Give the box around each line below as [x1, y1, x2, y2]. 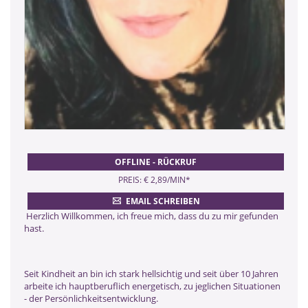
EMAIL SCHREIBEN [125, 195, 200, 207]
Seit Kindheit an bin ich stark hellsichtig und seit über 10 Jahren [24, 267, 278, 280]
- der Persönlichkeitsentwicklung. [24, 291, 158, 305]
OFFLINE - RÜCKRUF [115, 155, 197, 168]
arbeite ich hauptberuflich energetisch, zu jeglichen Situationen [24, 279, 280, 292]
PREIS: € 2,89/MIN [118, 173, 186, 186]
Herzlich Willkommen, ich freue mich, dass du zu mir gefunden [24, 209, 278, 222]
